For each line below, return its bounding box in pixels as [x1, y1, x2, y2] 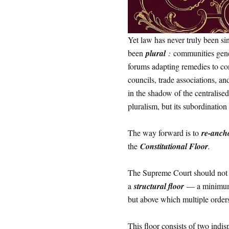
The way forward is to [127, 127, 201, 138]
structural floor [133, 180, 184, 192]
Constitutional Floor [140, 141, 208, 152]
